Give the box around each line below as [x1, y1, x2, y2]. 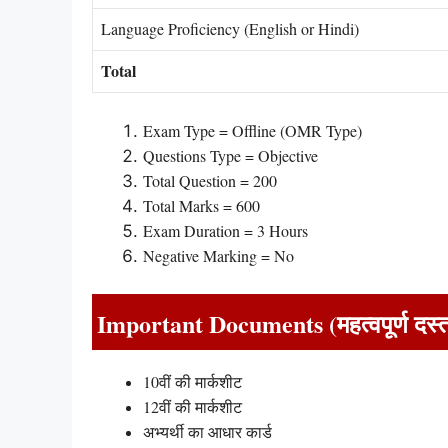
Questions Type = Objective [143, 144, 323, 166]
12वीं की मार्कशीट [143, 396, 242, 418]
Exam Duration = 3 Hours [143, 219, 308, 241]
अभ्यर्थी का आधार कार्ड [143, 421, 272, 443]
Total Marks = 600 [143, 194, 260, 216]
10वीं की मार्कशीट [143, 371, 242, 393]
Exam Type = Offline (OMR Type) [143, 119, 362, 141]
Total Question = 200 [143, 169, 277, 191]
